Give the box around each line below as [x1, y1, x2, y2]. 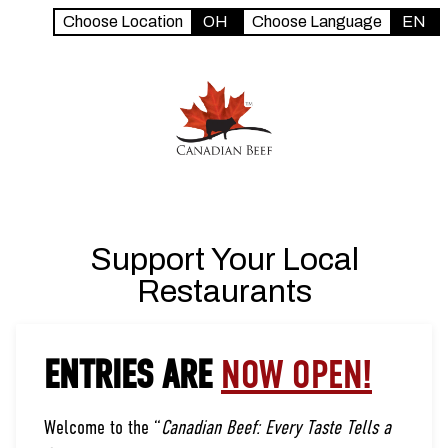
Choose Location [63, 13, 183, 30]
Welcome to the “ [44, 418, 161, 439]
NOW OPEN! [221, 358, 372, 398]
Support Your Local [89, 242, 359, 277]
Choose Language [252, 13, 382, 30]
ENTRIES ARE [44, 358, 221, 398]
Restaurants [136, 274, 312, 309]
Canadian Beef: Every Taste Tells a [161, 418, 391, 439]
